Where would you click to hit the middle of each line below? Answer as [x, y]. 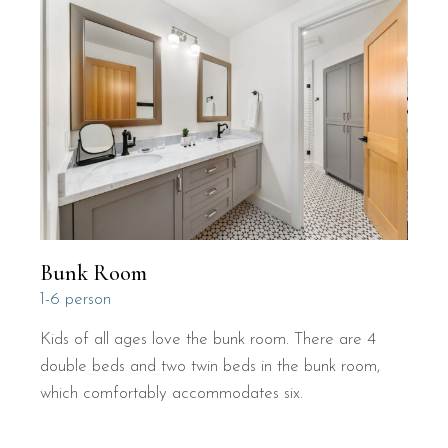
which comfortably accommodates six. [172, 393]
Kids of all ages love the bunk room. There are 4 [208, 339]
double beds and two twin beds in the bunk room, [210, 366]
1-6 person [76, 299]
